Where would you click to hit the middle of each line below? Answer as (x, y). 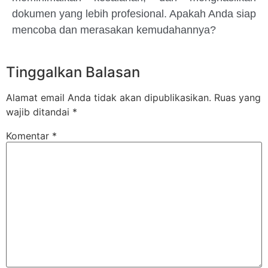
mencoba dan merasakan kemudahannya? (114, 30)
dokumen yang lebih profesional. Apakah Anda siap (134, 14)
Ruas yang (237, 97)
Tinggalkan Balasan (73, 72)
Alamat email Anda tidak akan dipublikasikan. (109, 97)
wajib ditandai (39, 112)
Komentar (29, 135)
